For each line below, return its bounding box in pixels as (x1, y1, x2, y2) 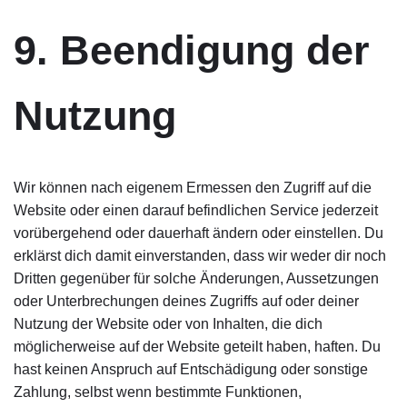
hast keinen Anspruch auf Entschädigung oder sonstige (14, 362, 368, 377)
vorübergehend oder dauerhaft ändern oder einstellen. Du (14, 225, 383, 241)
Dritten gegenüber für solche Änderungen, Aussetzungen (14, 271, 379, 286)
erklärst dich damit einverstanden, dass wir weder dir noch (14, 248, 386, 263)
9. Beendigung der (14, 27, 370, 74)
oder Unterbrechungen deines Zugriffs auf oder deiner (14, 293, 359, 309)
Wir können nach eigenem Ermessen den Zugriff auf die (14, 180, 372, 195)
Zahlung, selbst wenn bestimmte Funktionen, (14, 384, 302, 400)
